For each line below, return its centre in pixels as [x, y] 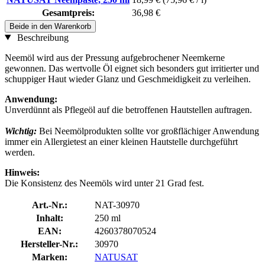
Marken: [49, 257]
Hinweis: [22, 172]
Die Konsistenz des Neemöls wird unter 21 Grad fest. [104, 183]
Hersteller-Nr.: [49, 244]
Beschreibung [41, 37]
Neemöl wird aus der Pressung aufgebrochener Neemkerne [115, 57]
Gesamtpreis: [68, 12]
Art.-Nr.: [49, 205]
